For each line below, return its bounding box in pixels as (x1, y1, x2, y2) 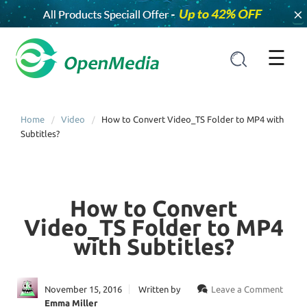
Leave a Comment (211, 284, 283, 294)
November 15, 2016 (45, 284, 122, 294)
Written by (138, 284, 180, 294)
